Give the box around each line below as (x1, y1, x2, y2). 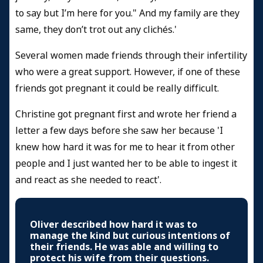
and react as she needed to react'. (15, 173, 161, 187)
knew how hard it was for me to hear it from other (15, 140, 235, 154)
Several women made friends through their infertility (15, 49, 247, 63)
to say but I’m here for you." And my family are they (15, 6, 240, 21)
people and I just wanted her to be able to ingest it (15, 157, 237, 171)
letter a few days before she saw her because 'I (15, 124, 223, 138)
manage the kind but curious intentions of (30, 229, 230, 243)
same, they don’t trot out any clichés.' (15, 23, 177, 37)
